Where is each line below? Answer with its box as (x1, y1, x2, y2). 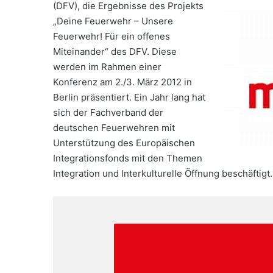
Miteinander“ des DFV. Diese (53, 45, 177, 57)
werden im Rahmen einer (53, 60, 161, 73)
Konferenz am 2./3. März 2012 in (53, 76, 192, 88)
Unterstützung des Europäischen (53, 136, 195, 149)
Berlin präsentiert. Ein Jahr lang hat (53, 91, 205, 103)
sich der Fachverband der (53, 106, 163, 118)
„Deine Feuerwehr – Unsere (53, 15, 173, 27)
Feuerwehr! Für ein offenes (53, 30, 170, 42)
